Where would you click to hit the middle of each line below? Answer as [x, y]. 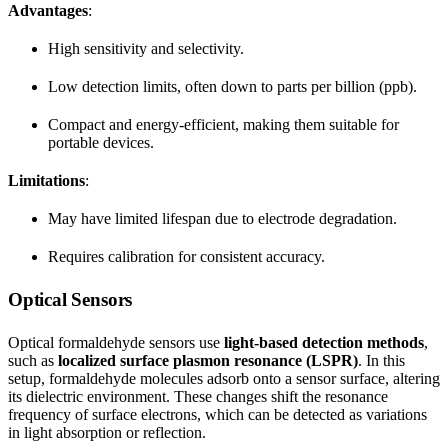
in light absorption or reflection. [107, 432]
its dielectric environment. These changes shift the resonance [198, 396]
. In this [381, 360]
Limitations [46, 180]
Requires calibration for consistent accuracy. [186, 256]
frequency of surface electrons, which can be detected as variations [217, 414]
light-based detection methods [324, 342]
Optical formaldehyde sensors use [116, 342]
